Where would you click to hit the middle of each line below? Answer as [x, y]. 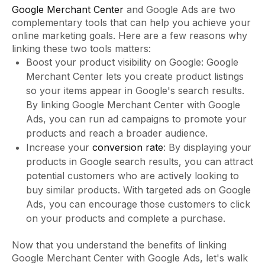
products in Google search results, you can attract [140, 162]
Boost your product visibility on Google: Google [132, 62]
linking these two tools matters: [81, 49]
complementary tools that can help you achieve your [131, 23]
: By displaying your [207, 148]
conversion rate [128, 148]
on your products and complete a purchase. [126, 219]
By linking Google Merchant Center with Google [133, 105]
